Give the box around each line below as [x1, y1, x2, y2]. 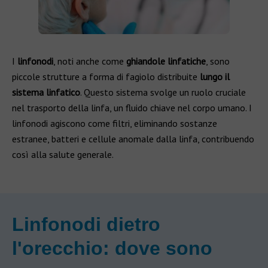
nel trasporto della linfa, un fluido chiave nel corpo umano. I [12, 102, 252, 114]
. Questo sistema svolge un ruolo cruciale [80, 86, 246, 98]
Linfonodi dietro [12, 214, 160, 235]
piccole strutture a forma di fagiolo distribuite [12, 71, 200, 83]
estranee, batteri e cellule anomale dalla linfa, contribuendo [12, 133, 254, 145]
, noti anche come [53, 55, 126, 67]
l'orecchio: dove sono [12, 237, 212, 259]
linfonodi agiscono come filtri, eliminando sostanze [12, 117, 217, 129]
